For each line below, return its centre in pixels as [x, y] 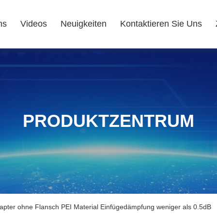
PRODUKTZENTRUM [108, 121]
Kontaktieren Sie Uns [161, 24]
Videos [34, 24]
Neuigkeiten [84, 24]
